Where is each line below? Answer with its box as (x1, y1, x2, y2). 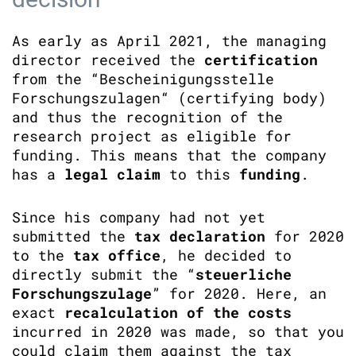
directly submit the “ (12, 265, 195, 284)
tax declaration (134, 226, 265, 246)
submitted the (12, 226, 134, 246)
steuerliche (195, 265, 292, 284)
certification (204, 50, 318, 69)
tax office (73, 246, 161, 265)
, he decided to (161, 246, 292, 265)
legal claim (64, 164, 161, 184)
